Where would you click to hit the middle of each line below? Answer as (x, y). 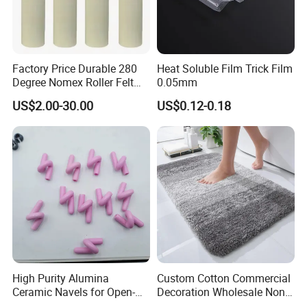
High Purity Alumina (61, 278)
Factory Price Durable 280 (75, 69)
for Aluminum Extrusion (70, 96)
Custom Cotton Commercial (223, 278)
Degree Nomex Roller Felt (73, 83)
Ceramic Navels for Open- (74, 292)
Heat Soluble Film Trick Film (224, 69)
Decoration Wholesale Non (221, 292)
